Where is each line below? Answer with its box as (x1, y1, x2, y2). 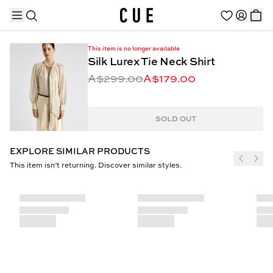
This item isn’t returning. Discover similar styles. (10, 160, 182, 170)
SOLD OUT (155, 113, 196, 124)
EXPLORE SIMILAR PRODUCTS (10, 145, 150, 157)
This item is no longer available (88, 44, 180, 52)
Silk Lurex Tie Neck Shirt (88, 54, 215, 69)
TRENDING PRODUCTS (10, 93, 99, 103)
